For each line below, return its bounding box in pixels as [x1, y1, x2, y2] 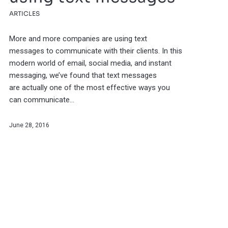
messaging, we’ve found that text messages [9, 71, 157, 80]
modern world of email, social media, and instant [9, 59, 172, 68]
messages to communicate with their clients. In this [9, 46, 182, 56]
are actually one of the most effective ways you [9, 83, 170, 93]
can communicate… [9, 95, 74, 105]
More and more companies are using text [9, 34, 147, 44]
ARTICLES [9, 10, 40, 18]
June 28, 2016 [9, 122, 49, 129]
